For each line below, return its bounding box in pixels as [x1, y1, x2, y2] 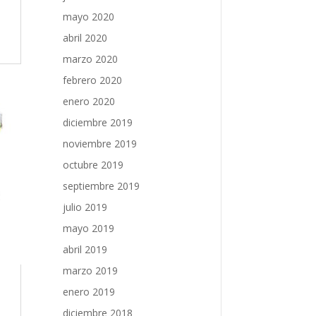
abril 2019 [63, 242, 108, 256]
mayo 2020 [63, 9, 115, 23]
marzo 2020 [63, 51, 119, 66]
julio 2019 [63, 200, 108, 214]
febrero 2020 [63, 73, 123, 87]
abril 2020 [63, 30, 108, 44]
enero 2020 [63, 94, 116, 108]
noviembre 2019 [63, 136, 138, 150]
